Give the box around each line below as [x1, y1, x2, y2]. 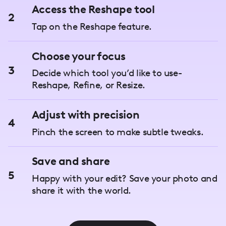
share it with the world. [31, 185, 131, 197]
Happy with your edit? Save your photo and [31, 173, 217, 185]
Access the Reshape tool [31, 3, 155, 17]
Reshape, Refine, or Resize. [31, 79, 145, 91]
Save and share [31, 154, 110, 168]
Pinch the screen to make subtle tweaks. [31, 126, 204, 138]
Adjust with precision [31, 107, 140, 122]
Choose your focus [31, 49, 126, 63]
